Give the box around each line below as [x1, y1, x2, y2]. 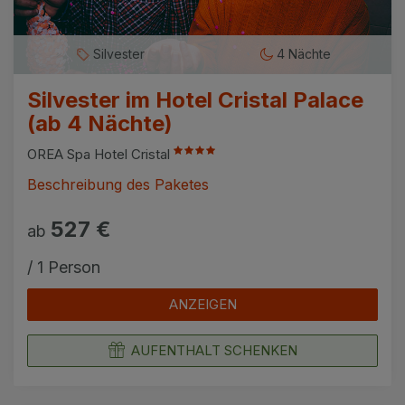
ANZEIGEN [168, 296, 237, 314]
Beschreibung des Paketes [27, 175, 209, 194]
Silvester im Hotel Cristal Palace [27, 87, 363, 114]
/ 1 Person [27, 258, 100, 278]
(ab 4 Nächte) [27, 110, 173, 137]
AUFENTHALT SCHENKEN [130, 342, 297, 360]
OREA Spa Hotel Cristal [27, 146, 174, 164]
